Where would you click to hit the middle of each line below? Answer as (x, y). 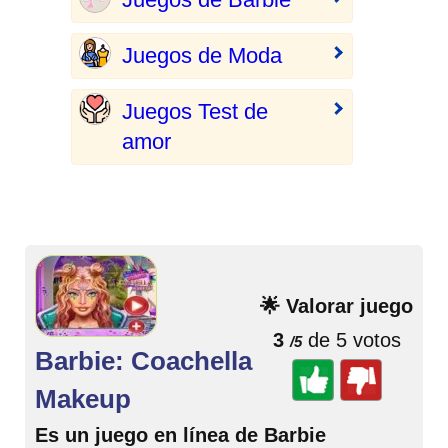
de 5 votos (351, 340)
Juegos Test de (194, 111)
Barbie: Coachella (143, 361)
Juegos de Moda (201, 55)
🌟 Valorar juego (336, 306)
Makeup (83, 399)
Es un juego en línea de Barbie (180, 435)
